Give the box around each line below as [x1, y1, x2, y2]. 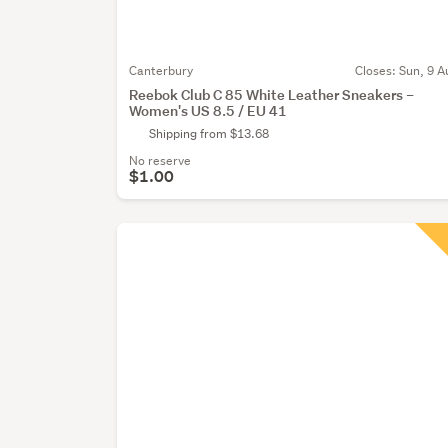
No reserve [129, 152, 192, 170]
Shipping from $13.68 [149, 125, 270, 143]
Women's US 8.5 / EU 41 [129, 101, 288, 121]
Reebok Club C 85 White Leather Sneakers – [129, 85, 415, 105]
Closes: [355, 62, 399, 80]
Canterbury [129, 62, 194, 80]
